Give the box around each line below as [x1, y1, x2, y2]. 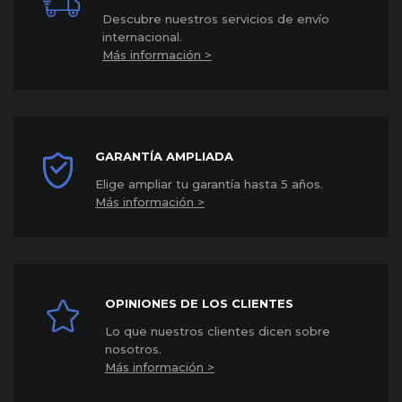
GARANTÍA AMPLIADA [95, 149, 233, 164]
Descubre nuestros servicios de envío [101, 12, 329, 27]
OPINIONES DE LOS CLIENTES [104, 296, 293, 311]
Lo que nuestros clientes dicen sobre [104, 324, 330, 339]
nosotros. [104, 342, 162, 357]
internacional [101, 30, 179, 45]
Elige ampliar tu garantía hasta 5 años [95, 177, 320, 192]
